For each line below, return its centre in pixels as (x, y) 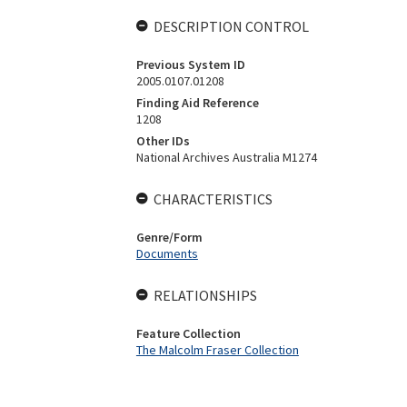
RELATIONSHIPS (205, 295)
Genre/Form (169, 237)
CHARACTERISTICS (213, 199)
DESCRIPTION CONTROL (231, 26)
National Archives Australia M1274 (226, 157)
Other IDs (163, 141)
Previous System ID (190, 65)
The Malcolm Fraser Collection (217, 350)
